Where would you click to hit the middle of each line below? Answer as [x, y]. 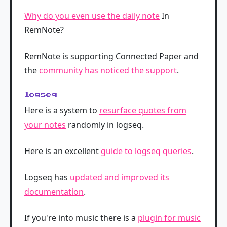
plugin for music [169, 218]
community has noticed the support [108, 70]
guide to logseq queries [146, 151]
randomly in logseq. [105, 125]
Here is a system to [62, 111]
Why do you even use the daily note [92, 16]
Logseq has [47, 178]
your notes [45, 125]
